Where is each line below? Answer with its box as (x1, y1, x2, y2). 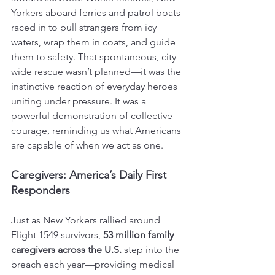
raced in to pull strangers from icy (11, 21, 159, 33)
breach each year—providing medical (11, 258, 177, 270)
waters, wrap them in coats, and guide (11, 36, 178, 48)
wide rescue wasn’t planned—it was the (11, 65, 184, 77)
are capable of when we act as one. (11, 139, 163, 151)
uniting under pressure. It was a (11, 95, 149, 107)
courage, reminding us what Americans (11, 124, 184, 136)
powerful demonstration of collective (11, 109, 175, 122)
